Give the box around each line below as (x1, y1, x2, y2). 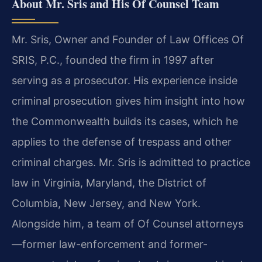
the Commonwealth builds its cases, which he (12, 115, 238, 127)
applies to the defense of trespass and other (12, 135, 232, 148)
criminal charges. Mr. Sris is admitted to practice (12, 156, 250, 168)
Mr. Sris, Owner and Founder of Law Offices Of (12, 33, 244, 46)
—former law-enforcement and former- (12, 237, 208, 250)
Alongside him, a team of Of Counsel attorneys (12, 217, 243, 230)
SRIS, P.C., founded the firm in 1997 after (12, 53, 214, 66)
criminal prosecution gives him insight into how (12, 94, 245, 107)
